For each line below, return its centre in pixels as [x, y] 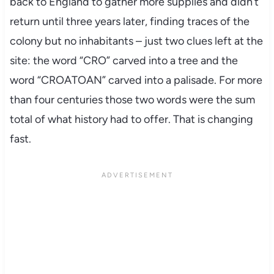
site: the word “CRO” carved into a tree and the [124, 60]
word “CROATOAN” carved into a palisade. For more [136, 80]
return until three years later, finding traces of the [129, 21]
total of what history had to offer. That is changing [131, 119]
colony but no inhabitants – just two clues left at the [136, 41]
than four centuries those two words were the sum [132, 99]
